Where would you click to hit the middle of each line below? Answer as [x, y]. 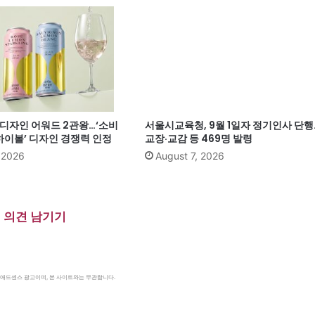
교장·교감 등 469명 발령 [198, 138]
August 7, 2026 [189, 155]
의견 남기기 [34, 216]
